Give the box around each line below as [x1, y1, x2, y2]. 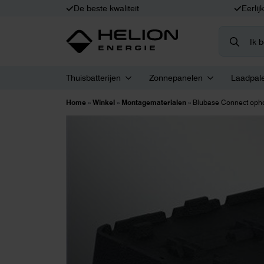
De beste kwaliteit [74, 4, 139, 13]
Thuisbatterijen [66, 73, 121, 82]
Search [218, 27, 248, 38]
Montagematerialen [121, 98, 186, 107]
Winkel [93, 98, 115, 107]
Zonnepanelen [149, 73, 203, 82]
